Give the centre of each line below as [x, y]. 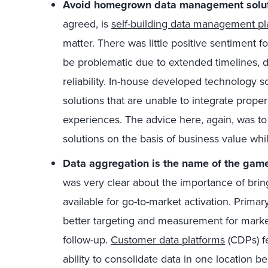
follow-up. [87, 240]
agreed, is [87, 24]
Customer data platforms [168, 240]
